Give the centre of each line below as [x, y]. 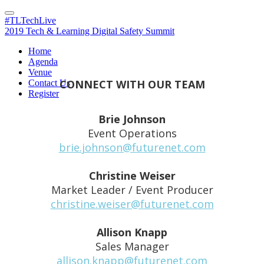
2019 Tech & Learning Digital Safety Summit [90, 31]
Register [44, 93]
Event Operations [132, 133]
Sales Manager [132, 246]
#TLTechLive [30, 20]
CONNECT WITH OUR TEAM [132, 84]
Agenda [43, 62]
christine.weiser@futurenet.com [132, 204]
